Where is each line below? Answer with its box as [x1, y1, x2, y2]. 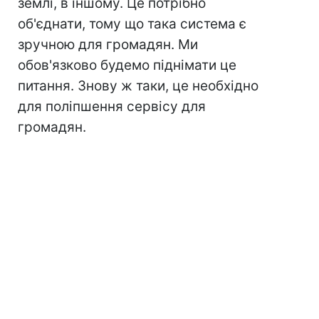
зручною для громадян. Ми [18, 36, 198, 53]
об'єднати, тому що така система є [18, 16, 246, 33]
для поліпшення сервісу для [18, 98, 206, 115]
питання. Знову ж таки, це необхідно [18, 78, 258, 95]
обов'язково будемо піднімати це [18, 57, 236, 74]
